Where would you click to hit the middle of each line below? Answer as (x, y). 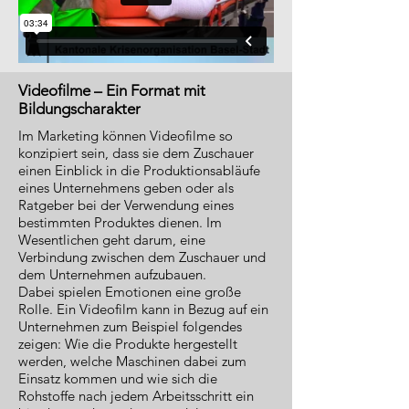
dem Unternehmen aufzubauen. (112, 274)
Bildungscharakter (79, 109)
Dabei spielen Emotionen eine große (130, 292)
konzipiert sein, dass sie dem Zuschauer (136, 153)
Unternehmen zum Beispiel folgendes (130, 326)
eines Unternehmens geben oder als (126, 188)
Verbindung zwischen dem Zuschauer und (142, 257)
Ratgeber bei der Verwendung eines (126, 205)
